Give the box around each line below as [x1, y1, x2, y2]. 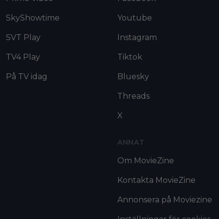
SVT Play [6, 33, 41, 43]
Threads [117, 91, 150, 101]
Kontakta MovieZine [117, 175, 196, 185]
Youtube [117, 13, 152, 23]
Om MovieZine [117, 156, 174, 166]
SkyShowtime [6, 13, 60, 23]
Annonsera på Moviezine [117, 195, 212, 205]
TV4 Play [6, 52, 40, 62]
